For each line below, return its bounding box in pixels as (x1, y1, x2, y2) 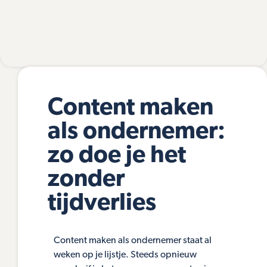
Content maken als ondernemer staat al (54, 236, 212, 246)
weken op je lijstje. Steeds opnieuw (54, 250, 197, 260)
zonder (48, 168, 125, 193)
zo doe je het (48, 144, 186, 169)
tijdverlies (48, 192, 156, 216)
